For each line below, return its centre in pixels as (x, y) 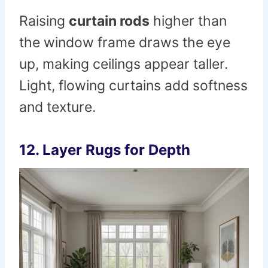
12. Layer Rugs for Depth (105, 150)
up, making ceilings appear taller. (124, 64)
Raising (44, 21)
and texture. (57, 107)
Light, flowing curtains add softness (133, 86)
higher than (188, 21)
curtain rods (109, 21)
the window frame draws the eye (125, 43)
